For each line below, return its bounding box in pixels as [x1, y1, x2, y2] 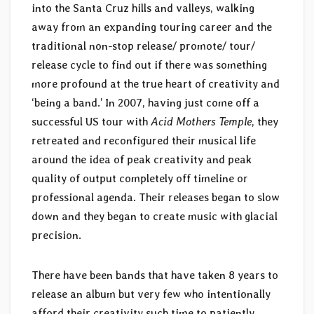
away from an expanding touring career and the [32, 20, 272, 34]
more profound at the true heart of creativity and [32, 77, 280, 91]
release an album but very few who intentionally [32, 287, 271, 301]
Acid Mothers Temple [151, 115, 252, 129]
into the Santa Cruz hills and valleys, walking [32, 1, 254, 15]
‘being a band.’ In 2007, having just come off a [32, 96, 259, 110]
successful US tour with [32, 115, 151, 129]
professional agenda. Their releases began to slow [32, 191, 280, 205]
